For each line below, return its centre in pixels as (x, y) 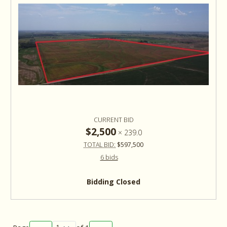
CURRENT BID (113, 120)
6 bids (109, 158)
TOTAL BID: (100, 145)
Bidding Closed (113, 182)
